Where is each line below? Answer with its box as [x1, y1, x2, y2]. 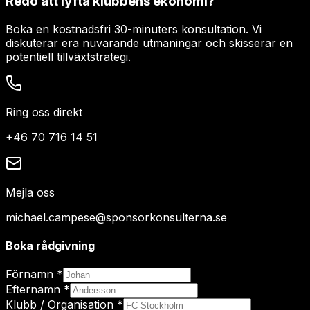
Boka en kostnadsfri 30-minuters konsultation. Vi [6, 21, 262, 36]
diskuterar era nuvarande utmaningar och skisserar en [6, 35, 293, 50]
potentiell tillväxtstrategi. [6, 49, 131, 64]
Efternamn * [6, 282, 70, 297]
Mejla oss [6, 185, 55, 199]
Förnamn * [6, 267, 63, 282]
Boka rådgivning [6, 238, 95, 253]
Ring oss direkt [6, 104, 82, 119]
